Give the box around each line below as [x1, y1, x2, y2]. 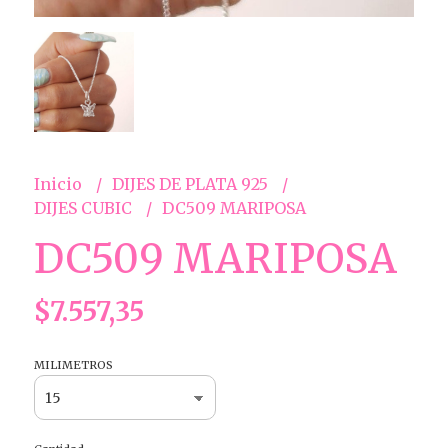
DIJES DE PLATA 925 [111, 174, 272, 195]
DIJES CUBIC [33, 198, 136, 219]
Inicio [33, 174, 86, 195]
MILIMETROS [33, 358, 113, 373]
